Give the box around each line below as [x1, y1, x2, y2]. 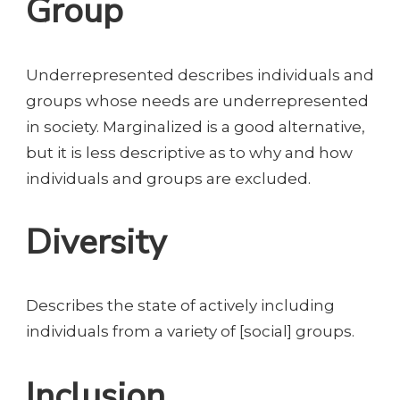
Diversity [26, 218, 166, 266]
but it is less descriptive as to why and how [26, 143, 353, 162]
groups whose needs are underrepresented [26, 91, 369, 110]
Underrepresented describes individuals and [26, 65, 374, 84]
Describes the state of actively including [26, 296, 335, 315]
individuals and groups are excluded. [26, 169, 311, 187]
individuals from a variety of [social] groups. [26, 322, 354, 341]
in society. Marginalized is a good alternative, [26, 117, 365, 136]
